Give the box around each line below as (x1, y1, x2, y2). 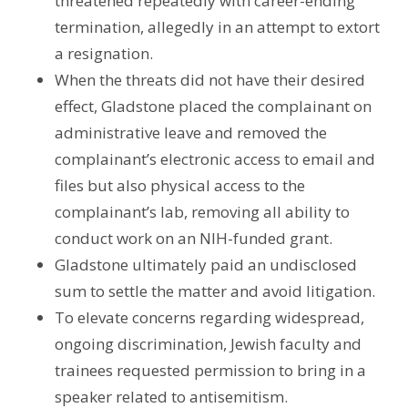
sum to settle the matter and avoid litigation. (55, 280, 379, 301)
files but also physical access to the (55, 174, 305, 196)
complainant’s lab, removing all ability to (55, 200, 350, 222)
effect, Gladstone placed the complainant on (55, 95, 372, 117)
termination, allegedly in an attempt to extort (55, 15, 380, 37)
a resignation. (55, 42, 157, 64)
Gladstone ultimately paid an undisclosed (55, 253, 357, 275)
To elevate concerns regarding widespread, (55, 306, 364, 328)
